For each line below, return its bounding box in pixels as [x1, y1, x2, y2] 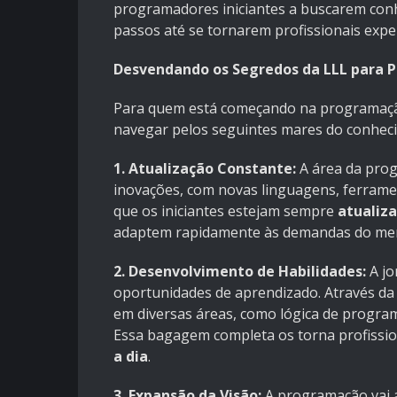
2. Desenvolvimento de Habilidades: [113, 261, 366, 282]
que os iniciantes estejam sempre [113, 201, 338, 222]
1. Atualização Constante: [113, 159, 296, 179]
